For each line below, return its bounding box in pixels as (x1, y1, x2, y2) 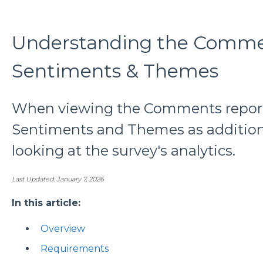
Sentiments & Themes (11, 59, 218, 82)
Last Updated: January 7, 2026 (11, 174, 104, 183)
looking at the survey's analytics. (11, 142, 235, 160)
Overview (40, 223, 85, 235)
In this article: (11, 197, 83, 209)
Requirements (40, 242, 109, 254)
